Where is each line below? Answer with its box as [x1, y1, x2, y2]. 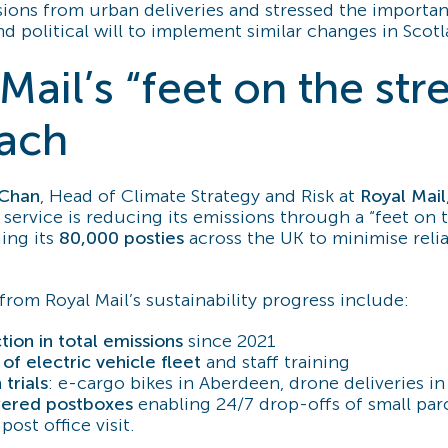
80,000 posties [59, 227, 184, 250]
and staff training [201, 351, 350, 374]
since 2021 [183, 330, 276, 353]
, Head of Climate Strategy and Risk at [40, 185, 360, 208]
